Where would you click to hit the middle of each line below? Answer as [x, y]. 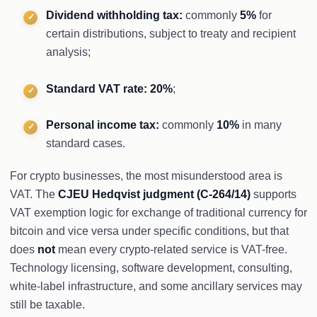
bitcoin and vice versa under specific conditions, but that [149, 231]
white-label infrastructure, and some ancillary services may [156, 286]
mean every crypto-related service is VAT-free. [171, 249]
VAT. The [34, 194]
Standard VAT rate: [97, 88]
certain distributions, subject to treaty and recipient [171, 34]
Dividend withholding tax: [115, 16]
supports [273, 194]
